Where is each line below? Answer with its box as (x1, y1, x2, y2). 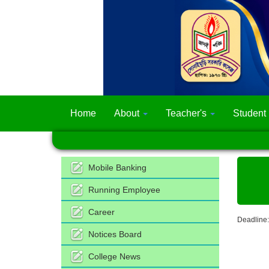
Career (88, 207, 115, 217)
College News (88, 252, 141, 262)
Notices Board (88, 229, 142, 240)
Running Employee (88, 185, 160, 195)
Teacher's (166, 108, 209, 119)
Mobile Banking (88, 163, 147, 173)
